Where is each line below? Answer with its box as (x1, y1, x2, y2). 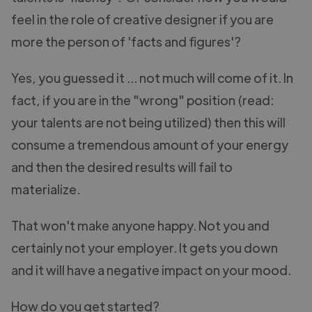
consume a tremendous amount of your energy (11, 136, 288, 153)
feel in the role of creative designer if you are (11, 10, 274, 27)
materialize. (11, 180, 80, 197)
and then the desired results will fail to (11, 158, 233, 175)
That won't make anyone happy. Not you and (11, 217, 270, 233)
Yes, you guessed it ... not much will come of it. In (11, 69, 293, 86)
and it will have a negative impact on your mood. (11, 261, 291, 278)
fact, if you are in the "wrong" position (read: (11, 91, 274, 108)
